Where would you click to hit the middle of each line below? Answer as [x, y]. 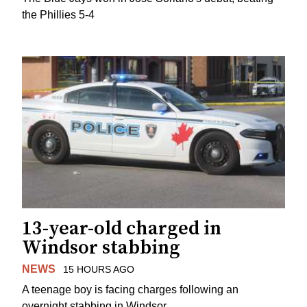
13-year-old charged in [122, 228]
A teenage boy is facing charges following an [130, 290]
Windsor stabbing [101, 247]
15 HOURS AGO [98, 269]
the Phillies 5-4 [58, 14]
